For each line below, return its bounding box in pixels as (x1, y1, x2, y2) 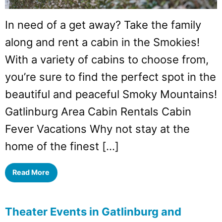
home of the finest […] (5, 139, 119, 153)
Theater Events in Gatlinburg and (5, 205, 181, 218)
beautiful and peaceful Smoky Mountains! (5, 87, 217, 101)
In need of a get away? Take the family (5, 18, 201, 31)
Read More (12, 168, 50, 177)
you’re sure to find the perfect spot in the (5, 70, 216, 83)
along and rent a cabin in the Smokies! (5, 35, 200, 49)
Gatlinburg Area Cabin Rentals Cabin (5, 105, 191, 118)
